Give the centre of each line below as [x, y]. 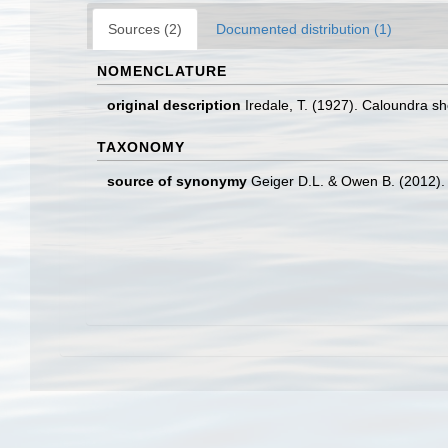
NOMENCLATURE [162, 71]
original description [174, 105]
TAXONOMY [141, 147]
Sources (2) [145, 29]
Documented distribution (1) [304, 29]
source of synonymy [177, 181]
